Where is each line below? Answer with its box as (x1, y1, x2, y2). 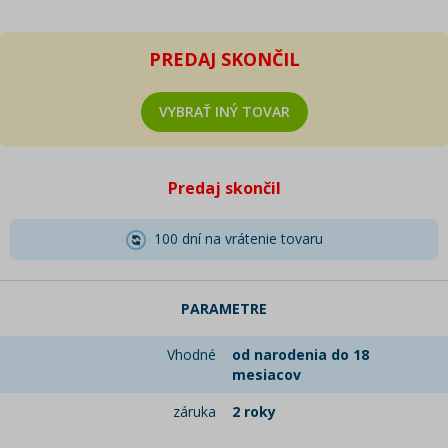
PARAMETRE (181, 299, 267, 319)
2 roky (232, 402, 276, 422)
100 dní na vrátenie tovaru (145, 229, 323, 248)
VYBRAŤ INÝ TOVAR (158, 102, 290, 121)
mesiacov (232, 365, 301, 385)
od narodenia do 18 (232, 345, 369, 365)
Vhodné (167, 345, 216, 365)
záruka (173, 402, 216, 422)
